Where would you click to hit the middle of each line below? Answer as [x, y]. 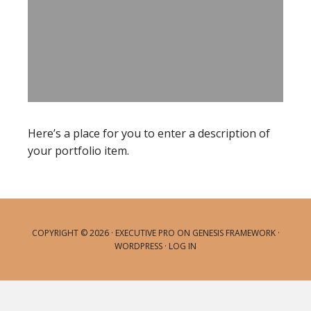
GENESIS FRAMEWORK [234, 233]
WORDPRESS [138, 246]
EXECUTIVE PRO [145, 233]
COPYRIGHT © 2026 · [73, 233]
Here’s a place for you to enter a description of [149, 133]
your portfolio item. [78, 151]
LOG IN [183, 246]
